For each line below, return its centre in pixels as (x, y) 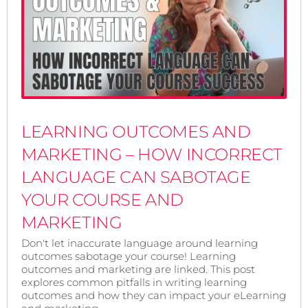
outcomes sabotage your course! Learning (129, 256)
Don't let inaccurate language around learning (140, 243)
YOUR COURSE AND (103, 200)
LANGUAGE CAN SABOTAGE (136, 177)
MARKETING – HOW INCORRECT (152, 155)
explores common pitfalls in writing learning (134, 283)
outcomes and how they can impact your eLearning (154, 296)
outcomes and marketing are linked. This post (138, 269)
